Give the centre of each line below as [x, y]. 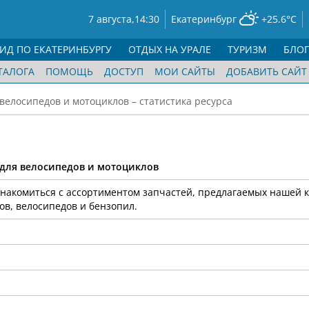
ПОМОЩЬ [69, 71]
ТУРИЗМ [247, 49]
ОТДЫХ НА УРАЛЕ [170, 49]
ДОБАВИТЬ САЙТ [267, 71]
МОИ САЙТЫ [185, 71]
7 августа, [111, 19]
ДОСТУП [124, 71]
